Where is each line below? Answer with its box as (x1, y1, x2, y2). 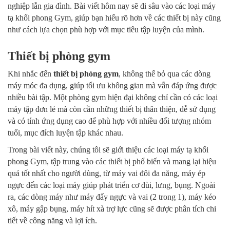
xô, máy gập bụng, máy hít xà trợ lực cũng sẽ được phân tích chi (8, 204, 216, 214)
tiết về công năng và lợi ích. (8, 216, 97, 225)
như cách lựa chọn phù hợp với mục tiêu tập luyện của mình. (8, 25, 204, 34)
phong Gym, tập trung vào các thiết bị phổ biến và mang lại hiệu (8, 157, 216, 166)
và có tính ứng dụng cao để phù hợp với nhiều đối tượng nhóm (8, 117, 211, 126)
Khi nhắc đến (8, 69, 53, 79)
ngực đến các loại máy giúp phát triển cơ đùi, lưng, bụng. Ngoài (8, 181, 215, 190)
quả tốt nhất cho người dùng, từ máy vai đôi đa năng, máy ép (8, 169, 205, 178)
